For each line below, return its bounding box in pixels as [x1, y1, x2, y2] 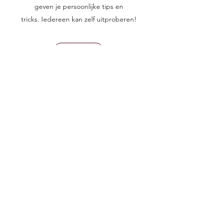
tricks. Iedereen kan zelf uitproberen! [21, 15, 137, 24]
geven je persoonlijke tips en [34, 2, 123, 11]
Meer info [64, 45, 93, 54]
